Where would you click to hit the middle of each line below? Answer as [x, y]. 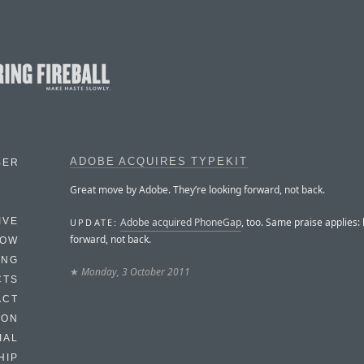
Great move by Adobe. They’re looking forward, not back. [197, 189]
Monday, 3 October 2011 [136, 271]
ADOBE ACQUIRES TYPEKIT [159, 162]
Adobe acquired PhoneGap [181, 222]
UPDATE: [94, 222]
